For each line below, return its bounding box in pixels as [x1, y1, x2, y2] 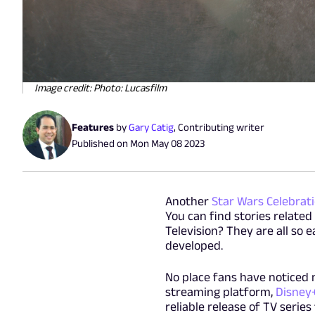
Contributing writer [178, 120, 264, 133]
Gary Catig [129, 120, 174, 133]
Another [165, 193, 212, 208]
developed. [165, 238, 223, 252]
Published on [72, 136, 130, 149]
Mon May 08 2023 [130, 136, 205, 149]
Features [72, 120, 114, 133]
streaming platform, [165, 284, 276, 299]
